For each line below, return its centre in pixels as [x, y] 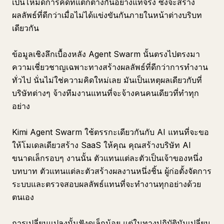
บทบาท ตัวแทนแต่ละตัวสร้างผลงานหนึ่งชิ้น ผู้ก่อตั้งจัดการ [112, 171]
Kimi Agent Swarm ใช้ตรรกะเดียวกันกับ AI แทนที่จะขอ [110, 132]
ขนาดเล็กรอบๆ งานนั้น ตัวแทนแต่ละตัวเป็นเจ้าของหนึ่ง [107, 158]
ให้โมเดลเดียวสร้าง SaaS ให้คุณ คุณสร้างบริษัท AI [101, 145]
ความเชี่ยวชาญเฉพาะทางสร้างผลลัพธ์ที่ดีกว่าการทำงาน [110, 67]
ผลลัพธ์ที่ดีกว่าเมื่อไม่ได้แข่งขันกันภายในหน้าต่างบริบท [107, 15]
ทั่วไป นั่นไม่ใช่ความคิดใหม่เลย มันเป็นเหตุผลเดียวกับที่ [107, 80]
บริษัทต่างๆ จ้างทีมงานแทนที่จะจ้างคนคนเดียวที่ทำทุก [105, 93]
